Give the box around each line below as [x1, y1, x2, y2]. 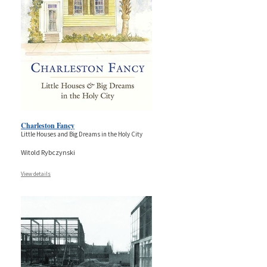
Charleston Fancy [21, 120, 74, 131]
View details [21, 169, 51, 178]
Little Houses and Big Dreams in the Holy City [21, 129, 142, 138]
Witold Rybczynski [21, 147, 75, 157]
